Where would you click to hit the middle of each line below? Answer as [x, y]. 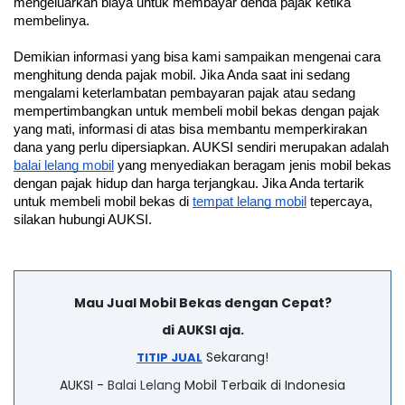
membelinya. [53, 20]
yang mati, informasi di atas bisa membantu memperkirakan [190, 129]
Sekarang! [235, 357]
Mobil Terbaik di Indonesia [263, 385]
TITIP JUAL [170, 357]
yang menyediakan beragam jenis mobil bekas [253, 165]
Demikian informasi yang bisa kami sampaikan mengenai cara [197, 57]
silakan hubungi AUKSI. [83, 219]
